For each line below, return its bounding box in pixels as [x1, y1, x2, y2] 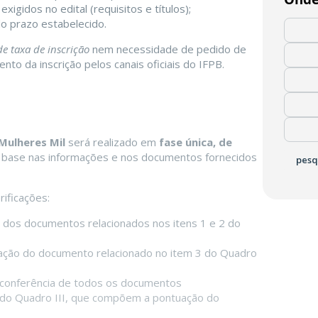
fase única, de [159, 135, 232, 150]
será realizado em [65, 135, 159, 150]
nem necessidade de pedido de [89, 42, 246, 57]
